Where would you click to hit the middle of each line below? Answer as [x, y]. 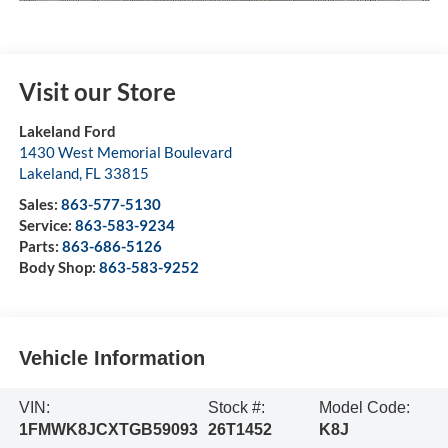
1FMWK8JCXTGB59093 [108, 429]
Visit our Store [97, 91]
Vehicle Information [111, 358]
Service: [46, 224]
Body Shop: [58, 266]
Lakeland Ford [67, 130]
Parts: [40, 245]
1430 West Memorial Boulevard [125, 151]
